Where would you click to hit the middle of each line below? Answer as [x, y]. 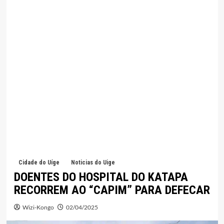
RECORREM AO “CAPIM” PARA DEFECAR [112, 190]
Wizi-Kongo [38, 207]
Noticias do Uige [93, 163]
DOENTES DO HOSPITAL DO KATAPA [101, 177]
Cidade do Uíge [39, 163]
